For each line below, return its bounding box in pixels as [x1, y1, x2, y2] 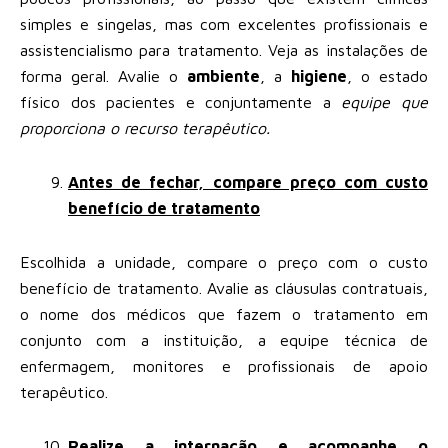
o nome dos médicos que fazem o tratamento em [20, 304, 428, 323]
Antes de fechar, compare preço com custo [68, 172, 428, 191]
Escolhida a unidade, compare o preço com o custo [20, 252, 428, 271]
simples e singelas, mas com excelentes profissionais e [20, 14, 428, 33]
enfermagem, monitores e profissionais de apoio [20, 356, 428, 375]
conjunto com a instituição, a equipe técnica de [20, 330, 428, 349]
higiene [291, 66, 347, 85]
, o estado [347, 66, 428, 85]
